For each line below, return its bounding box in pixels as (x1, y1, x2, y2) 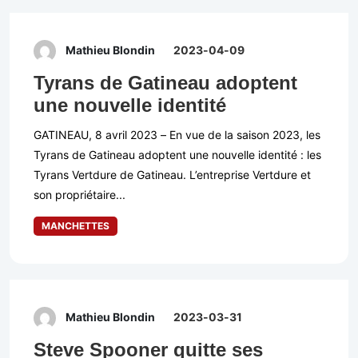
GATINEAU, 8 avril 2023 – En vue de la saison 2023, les (34, 128, 320, 142)
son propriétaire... (34, 188, 125, 202)
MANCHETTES (42, 220, 109, 233)
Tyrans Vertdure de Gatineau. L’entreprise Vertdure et (34, 168, 311, 182)
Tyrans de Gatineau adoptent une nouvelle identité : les (34, 148, 321, 162)
